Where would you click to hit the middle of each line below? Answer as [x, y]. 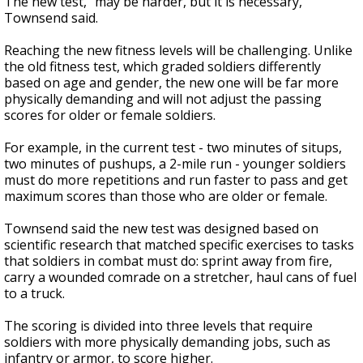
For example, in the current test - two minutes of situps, [173, 147]
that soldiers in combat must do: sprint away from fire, [168, 261]
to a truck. [34, 293]
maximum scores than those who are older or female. [166, 196]
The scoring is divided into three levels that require [158, 326]
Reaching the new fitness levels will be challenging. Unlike [178, 50]
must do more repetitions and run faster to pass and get [176, 180]
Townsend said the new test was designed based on [161, 228]
